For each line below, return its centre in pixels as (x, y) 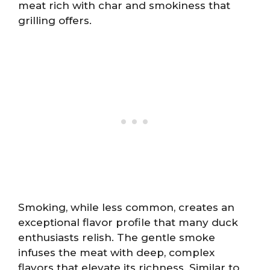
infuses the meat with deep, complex (116, 253)
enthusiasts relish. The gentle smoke (117, 237)
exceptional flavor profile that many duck (128, 222)
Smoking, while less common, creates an (126, 207)
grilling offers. (55, 20)
